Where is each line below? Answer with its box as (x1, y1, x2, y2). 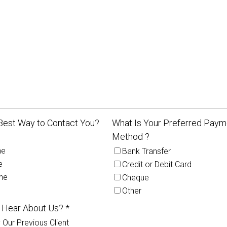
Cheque (122, 172, 149, 182)
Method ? (112, 131, 149, 142)
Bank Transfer (122, 146, 171, 156)
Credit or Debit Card (122, 159, 192, 169)
